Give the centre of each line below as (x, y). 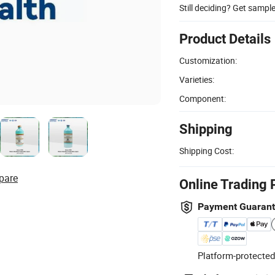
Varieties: (197, 79)
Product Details (225, 39)
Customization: (208, 60)
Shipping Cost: (207, 150)
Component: (203, 98)
